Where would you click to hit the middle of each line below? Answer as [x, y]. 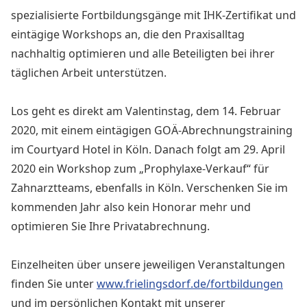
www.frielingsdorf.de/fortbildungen [190, 284]
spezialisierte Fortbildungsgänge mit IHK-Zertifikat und [153, 15]
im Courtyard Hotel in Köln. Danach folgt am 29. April [148, 149]
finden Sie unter [54, 284]
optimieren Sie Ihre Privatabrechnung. [110, 226]
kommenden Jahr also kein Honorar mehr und [131, 207]
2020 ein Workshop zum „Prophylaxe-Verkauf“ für [140, 169]
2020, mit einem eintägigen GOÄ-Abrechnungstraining [152, 130]
